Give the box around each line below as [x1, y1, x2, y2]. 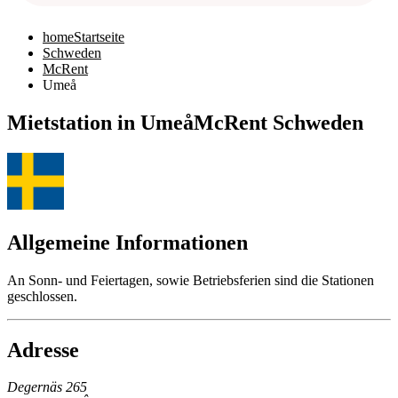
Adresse [7, 338, 79, 362]
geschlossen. [7, 288, 77, 304]
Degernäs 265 [7, 379, 87, 395]
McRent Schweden [194, 110, 363, 134]
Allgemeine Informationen [7, 230, 248, 254]
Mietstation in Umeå [7, 110, 194, 134]
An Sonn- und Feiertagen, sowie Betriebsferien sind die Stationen [7, 272, 374, 288]
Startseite [74, 29, 124, 44]
